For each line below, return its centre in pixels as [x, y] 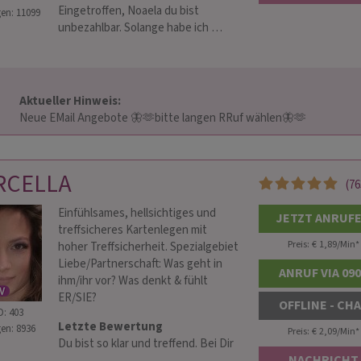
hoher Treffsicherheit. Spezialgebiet [148, 247]
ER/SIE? [79, 298]
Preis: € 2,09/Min [321, 331]
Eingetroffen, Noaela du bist [129, 11]
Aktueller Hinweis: [71, 101]
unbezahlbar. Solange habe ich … [140, 28]
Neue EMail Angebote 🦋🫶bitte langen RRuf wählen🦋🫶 [187, 118]
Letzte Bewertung [110, 327]
